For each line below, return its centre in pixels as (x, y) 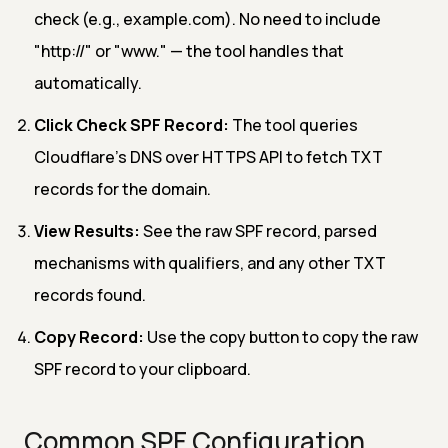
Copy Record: (89, 336)
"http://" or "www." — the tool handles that (189, 50)
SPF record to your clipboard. (142, 368)
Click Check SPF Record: (131, 124)
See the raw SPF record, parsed (258, 230)
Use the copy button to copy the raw (281, 336)
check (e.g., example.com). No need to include (207, 18)
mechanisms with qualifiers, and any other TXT (210, 262)
